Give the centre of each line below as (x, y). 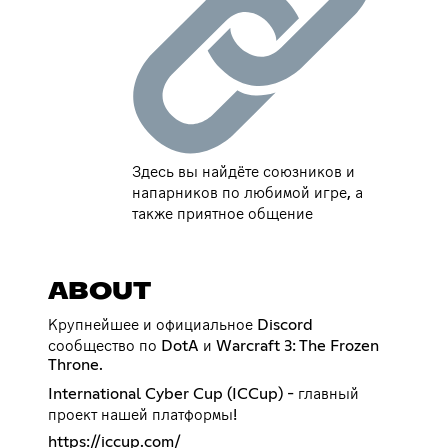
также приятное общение (223, 214)
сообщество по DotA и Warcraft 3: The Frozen (213, 346)
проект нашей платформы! (142, 415)
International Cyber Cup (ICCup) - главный (203, 394)
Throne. (75, 365)
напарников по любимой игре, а (248, 193)
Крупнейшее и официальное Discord (180, 325)
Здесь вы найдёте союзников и (244, 172)
